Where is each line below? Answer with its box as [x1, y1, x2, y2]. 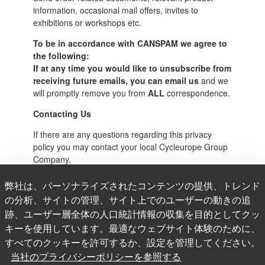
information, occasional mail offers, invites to [33, 4, 198, 16]
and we [201, 74, 228, 86]
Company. [33, 153, 71, 165]
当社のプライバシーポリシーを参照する [11, 251, 181, 263]
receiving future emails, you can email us [33, 74, 201, 86]
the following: [33, 49, 89, 62]
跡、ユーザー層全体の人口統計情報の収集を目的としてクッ [5, 208, 260, 220]
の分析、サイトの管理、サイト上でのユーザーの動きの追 [5, 194, 251, 206]
